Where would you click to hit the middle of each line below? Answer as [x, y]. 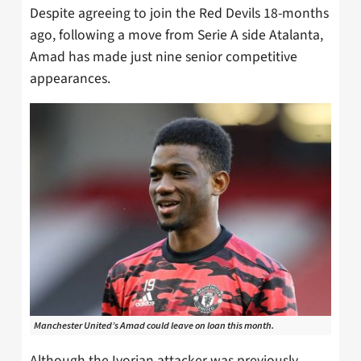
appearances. [70, 78]
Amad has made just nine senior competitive [164, 56]
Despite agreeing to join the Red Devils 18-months [179, 13]
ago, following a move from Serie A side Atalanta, [176, 35]
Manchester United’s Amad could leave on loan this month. [154, 326]
